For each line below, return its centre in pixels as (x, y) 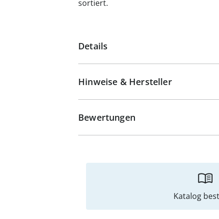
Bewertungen (107, 117)
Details (93, 46)
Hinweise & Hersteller (125, 82)
